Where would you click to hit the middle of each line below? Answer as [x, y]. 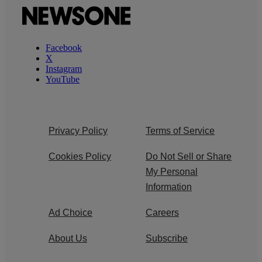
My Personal [172, 171]
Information [169, 187]
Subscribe [167, 238]
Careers [162, 212]
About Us [68, 238]
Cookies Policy [80, 156]
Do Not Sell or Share [189, 156]
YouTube [63, 79]
